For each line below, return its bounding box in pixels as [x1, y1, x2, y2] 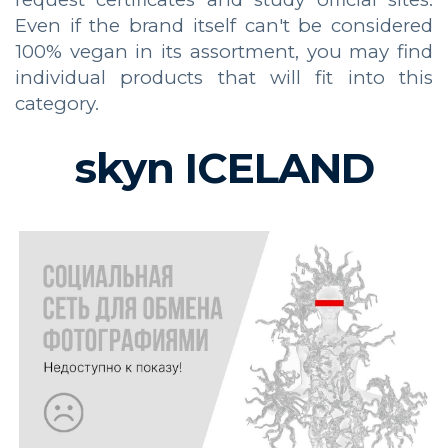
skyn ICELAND [74, 141, 374, 194]
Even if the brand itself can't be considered [15, 13, 433, 37]
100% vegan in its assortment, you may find [15, 39, 433, 63]
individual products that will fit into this [15, 65, 433, 89]
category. [15, 91, 99, 115]
